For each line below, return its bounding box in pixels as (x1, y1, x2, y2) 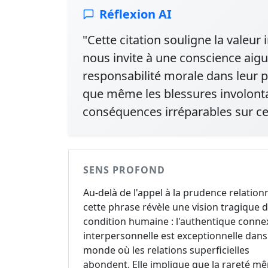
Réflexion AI (99, 6, 172, 22)
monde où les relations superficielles (83, 243, 249, 257)
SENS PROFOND (83, 163, 165, 176)
